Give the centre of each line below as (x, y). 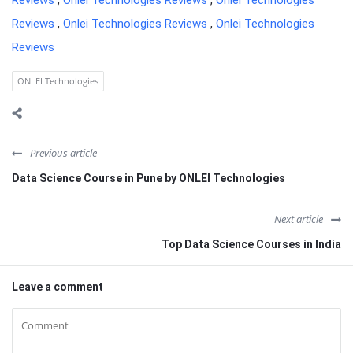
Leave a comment (58, 287)
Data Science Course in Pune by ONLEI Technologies (149, 178)
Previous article (63, 153)
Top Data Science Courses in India (251, 244)
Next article (299, 219)
